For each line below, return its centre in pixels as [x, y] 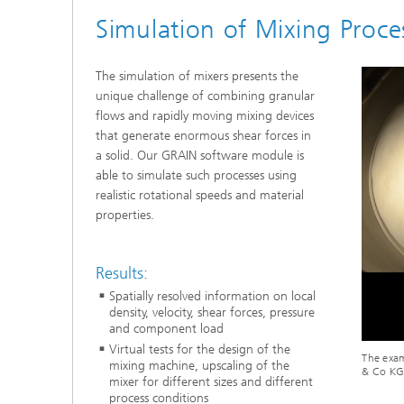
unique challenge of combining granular [205, 96]
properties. [125, 215]
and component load [166, 329]
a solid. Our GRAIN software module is [200, 155]
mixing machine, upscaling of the [199, 366]
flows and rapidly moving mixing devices [205, 115]
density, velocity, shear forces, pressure [212, 313]
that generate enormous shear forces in [203, 135]
